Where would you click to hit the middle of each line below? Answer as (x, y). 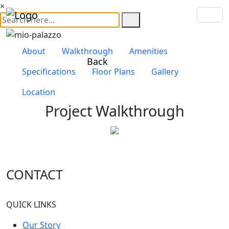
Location (39, 92)
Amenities (148, 51)
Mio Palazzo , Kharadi (114, 155)
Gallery (165, 71)
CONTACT (35, 174)
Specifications (49, 71)
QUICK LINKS (31, 204)
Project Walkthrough (114, 110)
